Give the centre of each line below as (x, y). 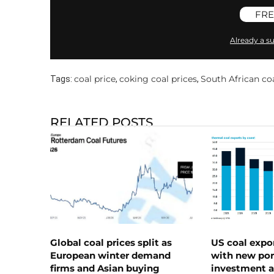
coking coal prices (158, 79)
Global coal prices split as (111, 242)
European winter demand (110, 255)
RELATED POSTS (102, 122)
